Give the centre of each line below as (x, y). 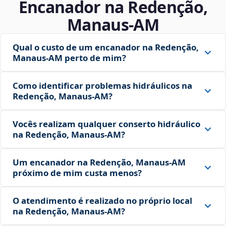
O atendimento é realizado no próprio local (102, 201)
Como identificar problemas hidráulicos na (102, 86)
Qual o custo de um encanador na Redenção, (106, 47)
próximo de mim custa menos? (77, 173)
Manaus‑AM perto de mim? (69, 58)
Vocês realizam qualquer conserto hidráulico (106, 124)
